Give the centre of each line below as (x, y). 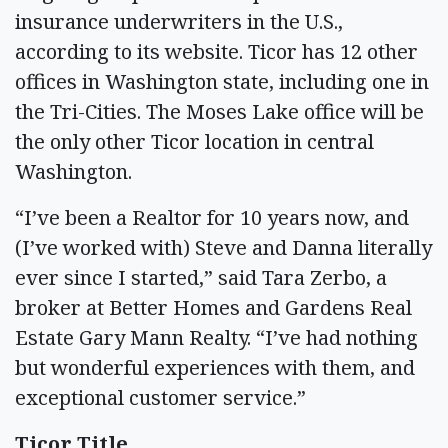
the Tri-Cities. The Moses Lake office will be (219, 111)
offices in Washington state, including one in (222, 81)
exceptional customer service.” (160, 397)
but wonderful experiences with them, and (215, 367)
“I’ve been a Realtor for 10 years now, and (212, 217)
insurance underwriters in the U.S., (179, 21)
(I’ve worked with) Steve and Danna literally (223, 247)
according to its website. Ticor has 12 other (216, 51)
